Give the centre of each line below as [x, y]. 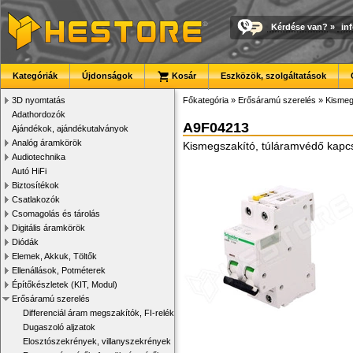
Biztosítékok [35, 185]
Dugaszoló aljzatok [59, 327]
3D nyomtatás [39, 100]
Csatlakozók [36, 199]
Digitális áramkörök [48, 228]
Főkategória [206, 100]
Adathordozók [39, 114]
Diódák [25, 242]
